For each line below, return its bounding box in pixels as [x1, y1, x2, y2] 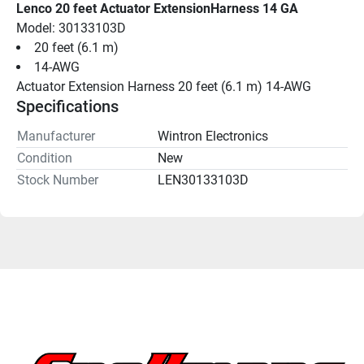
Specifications [16, 96, 119, 116]
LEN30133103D [158, 171, 249, 188]
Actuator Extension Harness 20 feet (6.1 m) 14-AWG [16, 78, 311, 94]
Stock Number [17, 171, 98, 188]
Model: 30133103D [16, 19, 126, 36]
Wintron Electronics [158, 128, 268, 144]
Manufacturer [17, 128, 95, 144]
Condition [17, 149, 72, 166]
